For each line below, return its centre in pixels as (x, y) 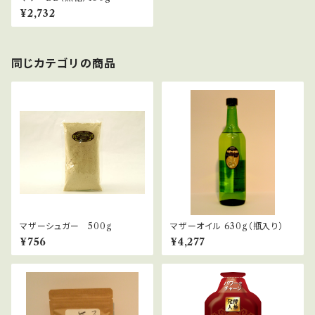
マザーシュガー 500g (66, 226)
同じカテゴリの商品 (64, 63)
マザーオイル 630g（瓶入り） (227, 226)
